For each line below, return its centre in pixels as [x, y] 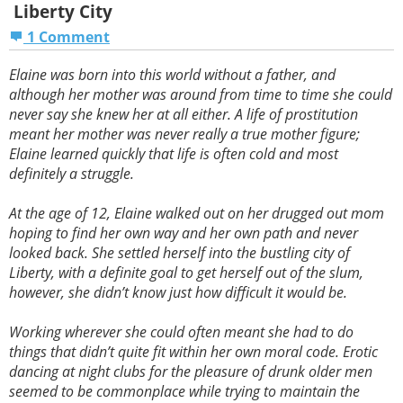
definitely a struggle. [72, 174]
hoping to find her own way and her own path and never [184, 233]
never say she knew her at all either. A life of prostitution [184, 115]
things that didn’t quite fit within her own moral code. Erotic [193, 352]
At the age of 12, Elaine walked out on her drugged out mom [197, 214]
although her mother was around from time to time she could [201, 95]
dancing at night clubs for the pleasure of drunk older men [191, 372]
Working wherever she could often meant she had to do [181, 332]
